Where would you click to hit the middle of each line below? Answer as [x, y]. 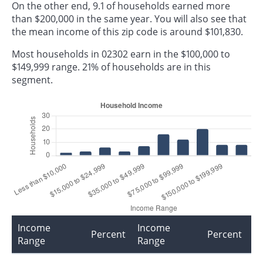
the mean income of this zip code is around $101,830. [127, 31]
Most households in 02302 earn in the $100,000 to [121, 54]
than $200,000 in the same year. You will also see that [129, 18]
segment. [32, 80]
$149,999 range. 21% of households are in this [111, 67]
